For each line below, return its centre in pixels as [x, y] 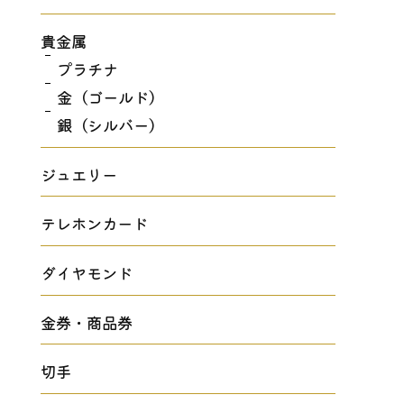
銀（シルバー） [111, 124]
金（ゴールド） [111, 96]
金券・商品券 [87, 322]
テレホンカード [95, 224]
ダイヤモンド [87, 273]
